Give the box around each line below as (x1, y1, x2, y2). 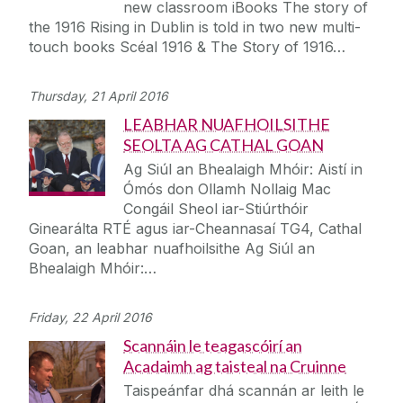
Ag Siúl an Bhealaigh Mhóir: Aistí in (123, 160, 363, 179)
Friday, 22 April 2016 (29, 309, 152, 326)
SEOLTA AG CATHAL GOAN (123, 135, 324, 156)
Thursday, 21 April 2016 (29, 88, 168, 104)
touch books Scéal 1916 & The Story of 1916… (29, 38, 345, 57)
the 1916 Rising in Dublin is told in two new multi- (29, 18, 361, 37)
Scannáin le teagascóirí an (123, 336, 302, 356)
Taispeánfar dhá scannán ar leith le (123, 381, 364, 400)
